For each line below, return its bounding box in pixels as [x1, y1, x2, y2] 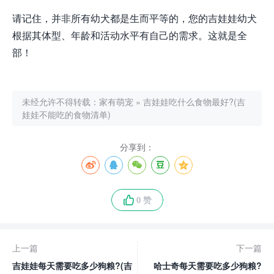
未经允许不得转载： [22, 95, 99, 108]
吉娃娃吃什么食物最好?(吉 [143, 95, 245, 108]
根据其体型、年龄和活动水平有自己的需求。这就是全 [12, 28, 247, 43]
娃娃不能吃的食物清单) [22, 108, 111, 121]
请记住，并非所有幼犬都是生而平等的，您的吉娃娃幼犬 [12, 11, 257, 26]
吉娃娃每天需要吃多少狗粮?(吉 [12, 259, 132, 272]
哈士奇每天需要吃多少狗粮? [154, 259, 262, 272]
